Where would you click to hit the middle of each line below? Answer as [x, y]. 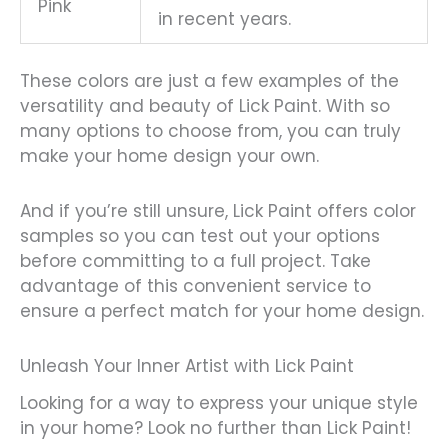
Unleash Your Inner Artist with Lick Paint [187, 365]
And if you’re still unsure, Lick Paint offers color [218, 211]
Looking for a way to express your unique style [219, 402]
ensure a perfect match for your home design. [222, 311]
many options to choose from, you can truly [210, 131]
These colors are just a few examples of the [209, 81]
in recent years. [224, 18]
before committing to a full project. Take [195, 261]
